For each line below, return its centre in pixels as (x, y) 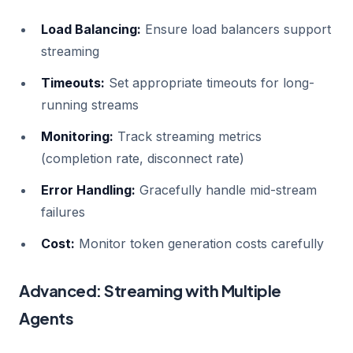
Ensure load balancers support (236, 29)
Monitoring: (77, 136)
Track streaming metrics (188, 136)
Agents (46, 318)
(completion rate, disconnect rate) (143, 158)
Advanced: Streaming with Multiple (150, 290)
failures (63, 212)
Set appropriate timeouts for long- (210, 83)
